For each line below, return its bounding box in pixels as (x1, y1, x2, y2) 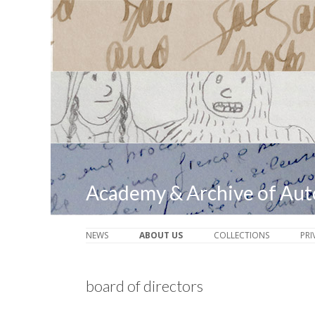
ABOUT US (139, 229, 183, 241)
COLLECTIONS (214, 229, 269, 241)
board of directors (86, 276, 203, 295)
